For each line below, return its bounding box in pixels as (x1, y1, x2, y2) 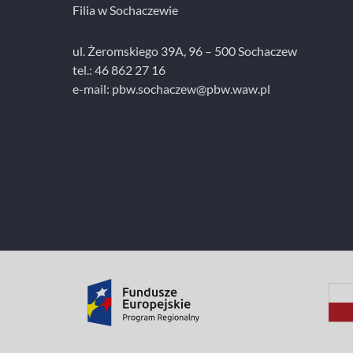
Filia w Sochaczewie (72, 2, 178, 17)
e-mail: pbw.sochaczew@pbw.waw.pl (72, 80, 270, 96)
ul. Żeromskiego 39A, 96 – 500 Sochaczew (72, 43, 297, 58)
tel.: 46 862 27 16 (72, 61, 165, 77)
